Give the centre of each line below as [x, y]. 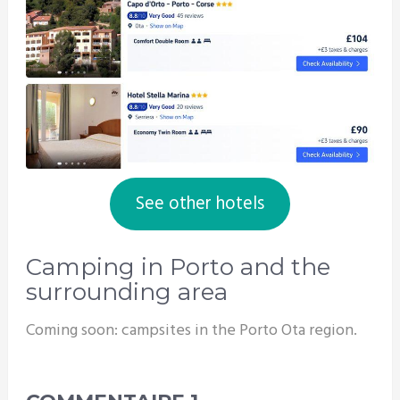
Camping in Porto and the [178, 267]
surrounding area [126, 292]
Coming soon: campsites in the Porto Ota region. [191, 331]
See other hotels [200, 204]
